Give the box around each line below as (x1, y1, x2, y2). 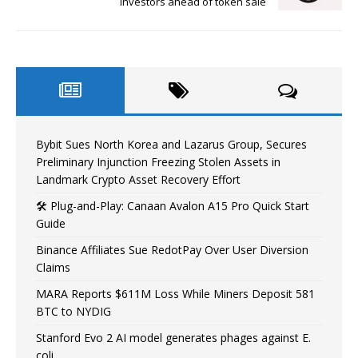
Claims (36, 259, 70, 275)
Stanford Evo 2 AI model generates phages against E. (36, 329, 311, 345)
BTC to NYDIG (36, 303, 111, 319)
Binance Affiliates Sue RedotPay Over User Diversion (36, 241, 308, 257)
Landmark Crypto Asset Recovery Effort (36, 171, 241, 187)
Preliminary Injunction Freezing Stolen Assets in (36, 153, 280, 169)
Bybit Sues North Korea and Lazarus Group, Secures (36, 136, 307, 152)
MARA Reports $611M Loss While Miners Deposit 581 (36, 285, 315, 301)
